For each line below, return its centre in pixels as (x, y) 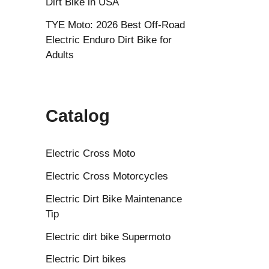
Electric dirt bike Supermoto (108, 237)
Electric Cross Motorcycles (107, 177)
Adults (60, 55)
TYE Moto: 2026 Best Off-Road (115, 25)
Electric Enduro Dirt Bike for (109, 40)
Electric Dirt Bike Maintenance (114, 199)
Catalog (78, 116)
